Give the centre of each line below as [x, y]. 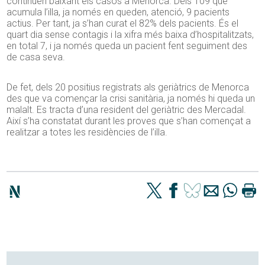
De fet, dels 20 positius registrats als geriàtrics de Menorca [128, 88]
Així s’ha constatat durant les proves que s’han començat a [129, 121]
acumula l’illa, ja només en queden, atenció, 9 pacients [118, 12]
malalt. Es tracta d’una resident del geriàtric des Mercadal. [127, 110]
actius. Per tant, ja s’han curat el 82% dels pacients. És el [123, 24]
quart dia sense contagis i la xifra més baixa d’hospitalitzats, [130, 35]
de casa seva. [36, 57]
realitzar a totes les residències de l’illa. [87, 132]
